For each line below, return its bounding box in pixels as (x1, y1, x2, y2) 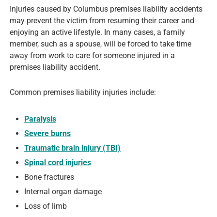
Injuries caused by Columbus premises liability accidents (10, 4, 202, 14)
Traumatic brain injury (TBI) (24, 143, 121, 153)
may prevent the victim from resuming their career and (10, 16, 194, 26)
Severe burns (24, 129, 71, 139)
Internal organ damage (24, 187, 102, 197)
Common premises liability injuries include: (10, 88, 156, 97)
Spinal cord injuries (24, 158, 91, 168)
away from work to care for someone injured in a (10, 51, 175, 61)
